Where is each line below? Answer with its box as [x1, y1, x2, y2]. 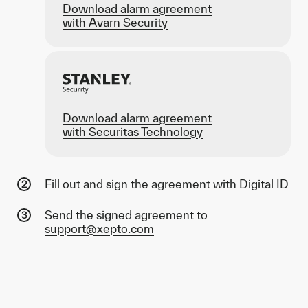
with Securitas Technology [63, 125, 203, 138]
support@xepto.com [45, 222, 154, 235]
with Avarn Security [63, 16, 168, 29]
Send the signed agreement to [45, 208, 208, 221]
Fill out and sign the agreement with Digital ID [45, 177, 289, 190]
